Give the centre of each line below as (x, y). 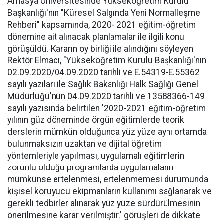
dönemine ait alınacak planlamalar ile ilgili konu (96, 37)
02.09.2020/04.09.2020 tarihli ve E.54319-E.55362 (104, 72)
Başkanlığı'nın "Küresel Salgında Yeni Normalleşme (104, 13)
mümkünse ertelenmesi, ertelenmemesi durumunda (108, 179)
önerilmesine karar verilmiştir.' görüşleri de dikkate (104, 215)
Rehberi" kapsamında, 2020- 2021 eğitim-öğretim (102, 25)
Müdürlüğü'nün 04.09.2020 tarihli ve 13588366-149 (106, 96)
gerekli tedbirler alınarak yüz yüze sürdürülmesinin (104, 203)
